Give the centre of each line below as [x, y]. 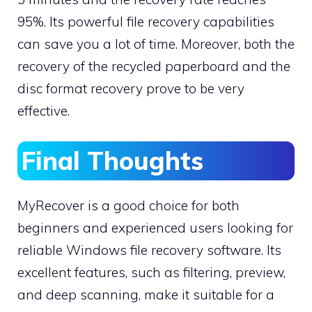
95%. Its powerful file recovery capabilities [146, 21]
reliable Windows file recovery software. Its [149, 250]
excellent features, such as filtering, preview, [151, 273]
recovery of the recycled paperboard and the [154, 66]
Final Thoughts [112, 161]
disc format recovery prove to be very [131, 88]
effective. [44, 110]
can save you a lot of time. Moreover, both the [156, 44]
